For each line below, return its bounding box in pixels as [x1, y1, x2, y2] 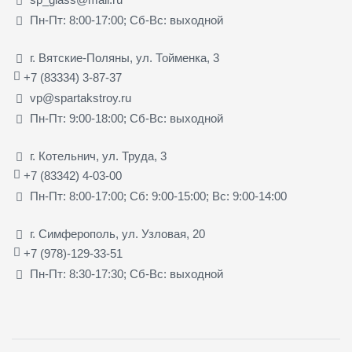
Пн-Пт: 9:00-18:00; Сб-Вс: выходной [29, 111, 223, 125]
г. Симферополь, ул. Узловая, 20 [29, 227, 205, 240]
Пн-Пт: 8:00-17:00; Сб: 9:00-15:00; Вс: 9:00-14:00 [29, 189, 287, 203]
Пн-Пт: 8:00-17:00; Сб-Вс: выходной [29, 13, 223, 27]
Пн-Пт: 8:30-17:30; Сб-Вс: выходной [29, 267, 223, 281]
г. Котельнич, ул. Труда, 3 [29, 148, 167, 163]
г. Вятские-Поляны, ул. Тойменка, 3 [29, 50, 219, 64]
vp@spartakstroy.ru [29, 90, 131, 104]
